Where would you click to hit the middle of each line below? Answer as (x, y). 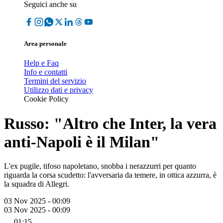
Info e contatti (46, 72)
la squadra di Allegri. (37, 184)
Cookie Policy (46, 99)
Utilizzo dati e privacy (58, 90)
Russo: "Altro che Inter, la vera (110, 123)
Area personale (45, 44)
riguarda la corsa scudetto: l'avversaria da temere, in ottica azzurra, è (110, 175)
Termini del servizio (55, 81)
